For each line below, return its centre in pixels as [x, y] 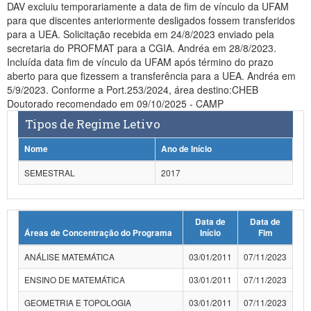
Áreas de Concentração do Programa [98, 233]
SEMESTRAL [50, 173]
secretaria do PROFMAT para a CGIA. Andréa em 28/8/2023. [142, 48]
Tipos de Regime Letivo [93, 124]
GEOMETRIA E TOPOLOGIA [78, 302]
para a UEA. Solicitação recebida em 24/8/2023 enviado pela [141, 34]
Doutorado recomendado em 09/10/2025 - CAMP [115, 103]
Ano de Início [186, 149]
